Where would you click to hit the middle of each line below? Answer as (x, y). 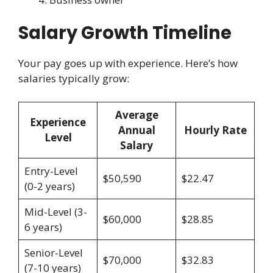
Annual (136, 130)
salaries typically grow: (74, 79)
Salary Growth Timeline (125, 33)
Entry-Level (51, 171)
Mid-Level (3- (55, 211)
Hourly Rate (215, 130)
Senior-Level (53, 252)
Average (136, 115)
